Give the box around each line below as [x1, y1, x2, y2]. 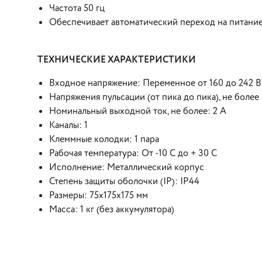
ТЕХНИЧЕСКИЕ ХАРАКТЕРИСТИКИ [37, 53, 196, 67]
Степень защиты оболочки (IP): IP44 [49, 175, 199, 188]
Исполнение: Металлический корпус [49, 161, 204, 174]
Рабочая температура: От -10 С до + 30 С [49, 147, 217, 160]
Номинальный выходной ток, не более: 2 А [49, 105, 226, 118]
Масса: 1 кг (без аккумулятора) [49, 203, 174, 216]
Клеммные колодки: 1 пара [49, 133, 159, 146]
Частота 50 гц [49, 2, 105, 15]
